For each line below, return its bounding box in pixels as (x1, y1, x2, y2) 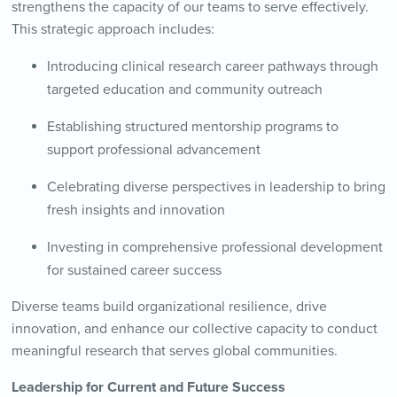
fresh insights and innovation (46, 201, 225, 220)
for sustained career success (46, 261, 222, 280)
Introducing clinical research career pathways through (46, 58, 378, 76)
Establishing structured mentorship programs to (46, 118, 339, 136)
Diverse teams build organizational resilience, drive (11, 298, 327, 316)
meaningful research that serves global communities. (11, 342, 338, 361)
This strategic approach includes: (11, 20, 214, 39)
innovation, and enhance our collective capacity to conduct (11, 320, 378, 339)
